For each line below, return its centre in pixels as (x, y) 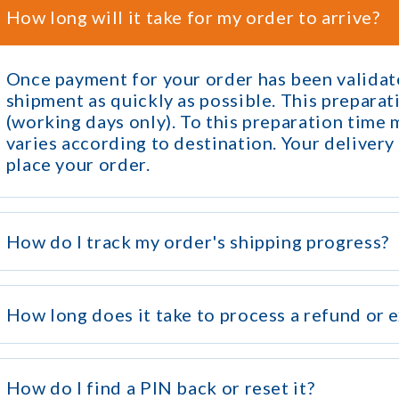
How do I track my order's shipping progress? (197, 241)
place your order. (78, 164)
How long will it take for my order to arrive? (193, 17)
